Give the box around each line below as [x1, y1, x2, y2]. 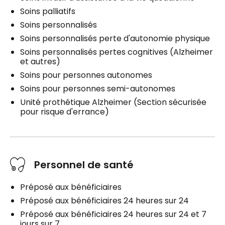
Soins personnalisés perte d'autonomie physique [20, 33, 210, 45]
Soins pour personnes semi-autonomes [20, 83, 175, 95]
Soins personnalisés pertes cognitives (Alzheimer [20, 46, 213, 58]
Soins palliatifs [20, 6, 75, 18]
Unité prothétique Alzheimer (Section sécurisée [20, 96, 206, 108]
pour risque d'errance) [20, 106, 109, 118]
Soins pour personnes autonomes [20, 69, 152, 81]
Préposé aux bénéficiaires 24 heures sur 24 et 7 [20, 208, 206, 220]
